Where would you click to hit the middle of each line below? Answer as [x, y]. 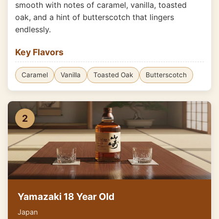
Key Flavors [39, 52]
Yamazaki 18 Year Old [66, 197]
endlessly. [33, 29]
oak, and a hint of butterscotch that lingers [95, 17]
